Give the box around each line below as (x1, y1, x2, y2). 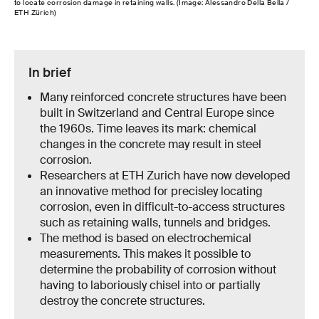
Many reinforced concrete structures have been (39, 89, 286, 105)
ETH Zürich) (14, 7, 57, 17)
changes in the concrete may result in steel (39, 136, 261, 152)
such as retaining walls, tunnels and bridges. (39, 214, 271, 230)
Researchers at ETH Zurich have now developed (39, 167, 291, 183)
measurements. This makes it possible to (39, 246, 251, 261)
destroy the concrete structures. (39, 293, 205, 308)
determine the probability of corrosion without (39, 261, 276, 277)
